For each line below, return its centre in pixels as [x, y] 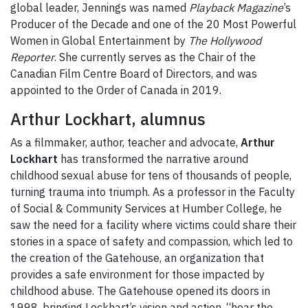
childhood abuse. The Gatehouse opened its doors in [140, 291]
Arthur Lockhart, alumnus [108, 119]
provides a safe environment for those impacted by [137, 275]
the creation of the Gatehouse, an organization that [137, 258]
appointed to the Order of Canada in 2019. [116, 90]
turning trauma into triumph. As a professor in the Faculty [153, 192]
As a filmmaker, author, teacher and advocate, [125, 143]
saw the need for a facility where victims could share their [153, 225]
